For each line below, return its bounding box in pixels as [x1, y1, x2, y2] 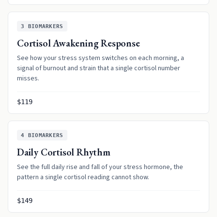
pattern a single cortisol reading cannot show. [17, 172, 149, 182]
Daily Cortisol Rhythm [17, 146, 110, 158]
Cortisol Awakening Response [17, 37, 140, 49]
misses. [17, 74, 39, 83]
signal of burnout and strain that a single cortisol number [17, 63, 180, 73]
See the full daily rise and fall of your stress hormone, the [17, 162, 183, 172]
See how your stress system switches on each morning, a [17, 53, 184, 63]
